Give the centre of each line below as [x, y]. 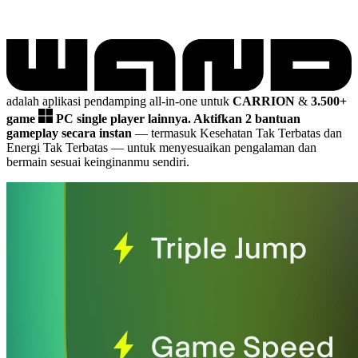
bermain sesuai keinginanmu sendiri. [98, 161]
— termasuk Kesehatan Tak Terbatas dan [237, 133]
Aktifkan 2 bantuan [247, 118]
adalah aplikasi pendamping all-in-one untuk [119, 101]
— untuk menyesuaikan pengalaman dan [214, 147]
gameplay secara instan [69, 133]
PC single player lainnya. [125, 118]
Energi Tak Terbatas [59, 147]
